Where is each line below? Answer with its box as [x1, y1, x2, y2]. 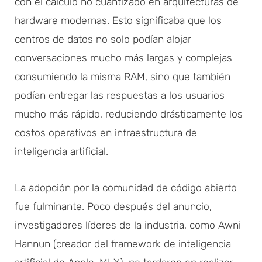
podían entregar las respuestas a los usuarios [15, 89, 225, 101]
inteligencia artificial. [15, 145, 108, 157]
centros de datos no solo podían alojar [15, 33, 191, 45]
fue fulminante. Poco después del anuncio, [15, 200, 212, 212]
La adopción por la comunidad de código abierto [15, 181, 237, 194]
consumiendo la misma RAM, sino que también [15, 70, 230, 82]
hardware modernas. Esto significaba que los [15, 14, 222, 26]
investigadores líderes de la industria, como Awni [15, 219, 241, 231]
